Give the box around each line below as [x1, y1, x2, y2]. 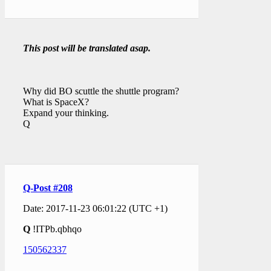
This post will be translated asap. [23, 42, 151, 53]
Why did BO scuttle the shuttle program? [23, 85, 179, 96]
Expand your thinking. [23, 107, 109, 118]
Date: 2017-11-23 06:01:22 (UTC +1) [23, 203, 168, 214]
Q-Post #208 [23, 182, 73, 193]
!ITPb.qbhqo [30, 223, 82, 234]
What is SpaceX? [23, 96, 89, 107]
